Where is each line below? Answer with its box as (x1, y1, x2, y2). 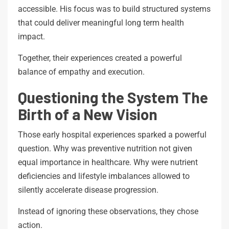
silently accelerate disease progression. (18, 185, 158, 195)
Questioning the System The (18, 87, 208, 106)
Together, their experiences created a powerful (18, 53, 182, 63)
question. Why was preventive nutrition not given (18, 143, 192, 153)
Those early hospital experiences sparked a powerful (18, 129, 207, 140)
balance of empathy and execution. (18, 66, 145, 77)
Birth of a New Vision (18, 104, 157, 123)
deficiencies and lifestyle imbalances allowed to (18, 171, 190, 181)
